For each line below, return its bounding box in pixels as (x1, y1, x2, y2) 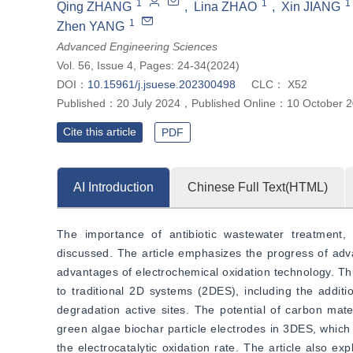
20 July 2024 (117, 97, 180, 110)
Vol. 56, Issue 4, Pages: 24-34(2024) (57, 59, 240, 72)
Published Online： (191, 97, 287, 110)
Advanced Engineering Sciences (57, 40, 217, 53)
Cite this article (63, 125, 136, 138)
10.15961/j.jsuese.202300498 (87, 78, 236, 91)
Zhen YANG (57, 20, 124, 33)
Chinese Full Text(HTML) (188, 180, 328, 194)
